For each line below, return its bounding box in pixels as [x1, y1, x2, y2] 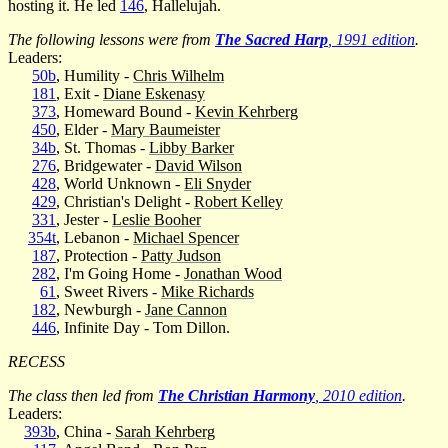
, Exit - [56, 84, 103, 102]
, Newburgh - [56, 300, 145, 318]
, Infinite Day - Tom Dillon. [56, 318, 230, 336]
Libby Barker [149, 138, 234, 156]
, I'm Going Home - [56, 264, 184, 282]
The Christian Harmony [158, 386, 315, 404]
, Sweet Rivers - [56, 282, 161, 300]
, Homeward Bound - [56, 102, 195, 120]
